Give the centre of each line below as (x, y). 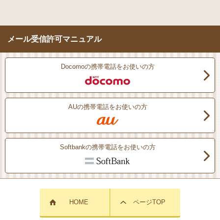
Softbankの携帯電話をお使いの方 (108, 147)
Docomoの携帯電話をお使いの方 (108, 67)
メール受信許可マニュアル (55, 39)
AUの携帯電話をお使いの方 (108, 107)
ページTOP (149, 202)
